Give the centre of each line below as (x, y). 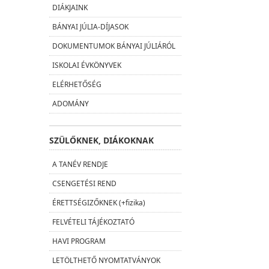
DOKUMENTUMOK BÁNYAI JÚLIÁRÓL (114, 46)
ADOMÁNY (71, 104)
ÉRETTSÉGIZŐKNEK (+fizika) (99, 203)
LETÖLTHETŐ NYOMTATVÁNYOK (106, 261)
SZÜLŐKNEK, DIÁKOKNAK (101, 141)
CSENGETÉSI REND (84, 184)
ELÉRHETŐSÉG (77, 85)
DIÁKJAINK (70, 8)
